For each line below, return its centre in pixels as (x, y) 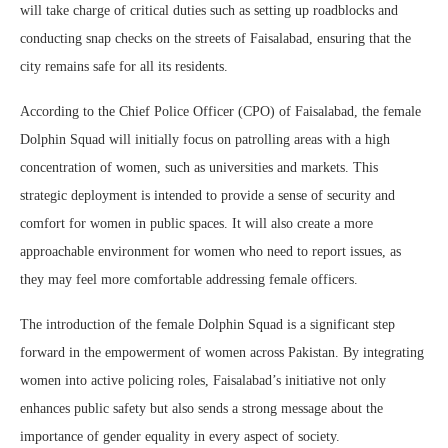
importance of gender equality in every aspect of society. (180, 437)
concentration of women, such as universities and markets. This (199, 168)
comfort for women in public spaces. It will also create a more (196, 224)
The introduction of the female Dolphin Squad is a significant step (207, 325)
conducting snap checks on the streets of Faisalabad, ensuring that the (215, 39)
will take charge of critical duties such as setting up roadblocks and (209, 11)
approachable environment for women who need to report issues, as (210, 252)
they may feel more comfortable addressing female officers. (189, 280)
